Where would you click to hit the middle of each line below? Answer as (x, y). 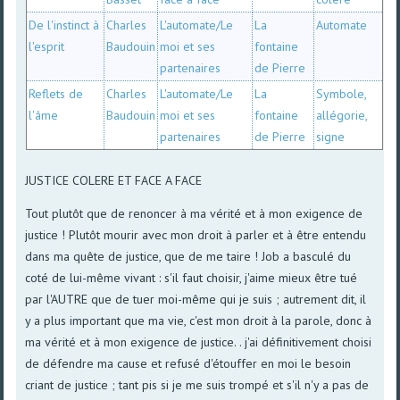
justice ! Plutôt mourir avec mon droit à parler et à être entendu (196, 234)
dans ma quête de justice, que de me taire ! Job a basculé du (188, 256)
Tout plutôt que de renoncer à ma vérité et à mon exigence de (194, 213)
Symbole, (342, 93)
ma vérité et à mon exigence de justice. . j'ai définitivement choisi (199, 342)
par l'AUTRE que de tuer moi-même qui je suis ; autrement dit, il (196, 299)
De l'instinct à (64, 25)
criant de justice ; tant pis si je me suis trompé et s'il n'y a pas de (197, 384)
